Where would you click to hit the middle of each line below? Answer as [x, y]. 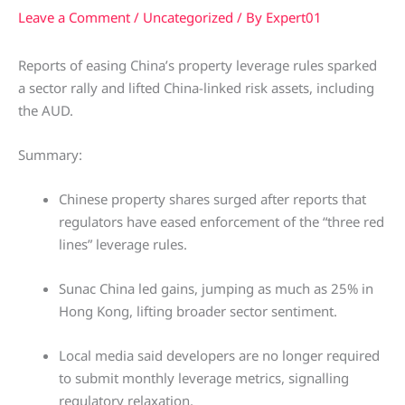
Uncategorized [188, 17]
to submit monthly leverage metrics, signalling [204, 378]
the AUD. [46, 110]
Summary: [50, 155]
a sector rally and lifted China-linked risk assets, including [196, 88]
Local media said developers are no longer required [219, 355]
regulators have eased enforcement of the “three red [221, 221]
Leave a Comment [74, 17]
